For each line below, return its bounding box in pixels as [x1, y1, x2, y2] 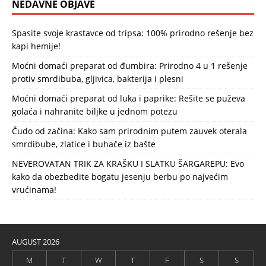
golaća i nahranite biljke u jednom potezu [12, 106, 178, 117]
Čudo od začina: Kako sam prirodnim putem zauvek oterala [12, 125, 247, 137]
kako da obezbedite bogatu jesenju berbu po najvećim [12, 171, 228, 182]
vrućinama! [12, 184, 56, 195]
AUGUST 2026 [12, 236, 59, 247]
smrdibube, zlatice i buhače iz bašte [12, 138, 156, 150]
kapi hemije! [12, 40, 61, 52]
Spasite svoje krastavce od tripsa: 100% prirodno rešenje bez [12, 27, 254, 39]
